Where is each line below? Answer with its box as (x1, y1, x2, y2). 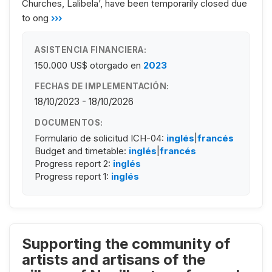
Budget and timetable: (35, 144, 129, 157)
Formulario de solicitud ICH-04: (35, 132, 166, 144)
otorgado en (90, 59, 141, 71)
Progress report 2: (35, 157, 113, 169)
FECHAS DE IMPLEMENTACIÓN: (35, 81, 169, 91)
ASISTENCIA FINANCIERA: (35, 44, 146, 55)
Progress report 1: (35, 170, 111, 182)
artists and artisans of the (22, 250, 205, 268)
